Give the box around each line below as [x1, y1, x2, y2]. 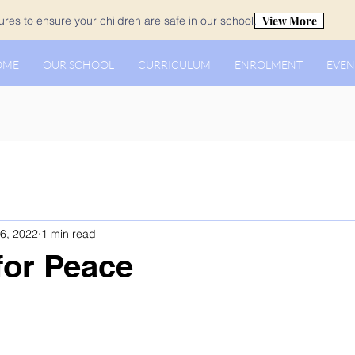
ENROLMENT [234, 58, 303, 71]
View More [261, 13, 317, 29]
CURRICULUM [137, 58, 211, 71]
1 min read [41, 226, 96, 241]
